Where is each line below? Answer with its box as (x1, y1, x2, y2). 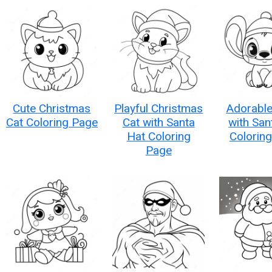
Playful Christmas (114, 101, 203, 116)
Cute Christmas (13, 101, 91, 116)
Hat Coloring (126, 129, 191, 144)
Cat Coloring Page (5, 115, 98, 130)
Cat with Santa (122, 115, 195, 130)
